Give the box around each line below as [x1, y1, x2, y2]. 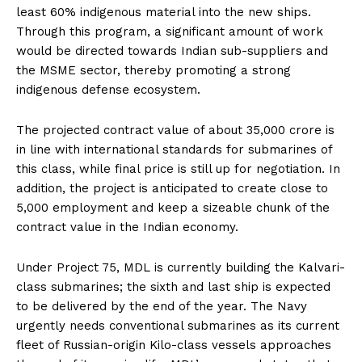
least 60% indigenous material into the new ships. [16, 4, 311, 19]
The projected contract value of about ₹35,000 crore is [16, 122, 335, 137]
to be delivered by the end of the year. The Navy [16, 298, 307, 314]
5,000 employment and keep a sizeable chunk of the [16, 200, 330, 215]
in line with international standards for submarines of [16, 141, 332, 157]
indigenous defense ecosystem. [16, 82, 200, 97]
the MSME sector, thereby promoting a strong [16, 62, 291, 78]
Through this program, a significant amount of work [16, 23, 323, 39]
